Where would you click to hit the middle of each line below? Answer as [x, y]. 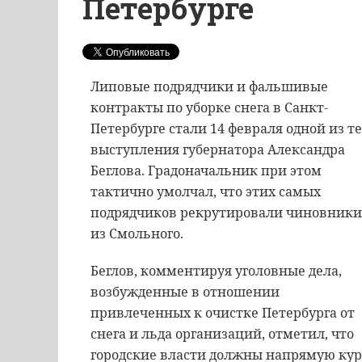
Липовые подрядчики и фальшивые [209, 86]
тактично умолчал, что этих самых [206, 192]
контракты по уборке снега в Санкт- [209, 107]
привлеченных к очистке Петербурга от [223, 313]
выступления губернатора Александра [218, 149]
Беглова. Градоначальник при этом [206, 170]
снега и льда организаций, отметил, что [222, 334]
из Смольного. [137, 234]
